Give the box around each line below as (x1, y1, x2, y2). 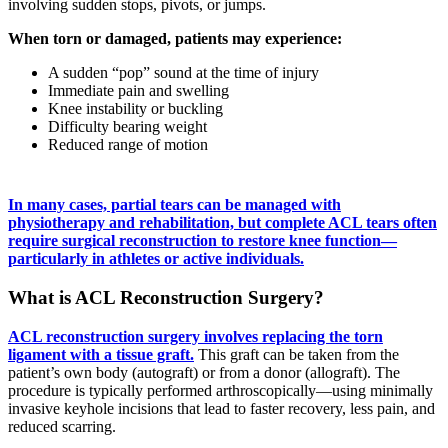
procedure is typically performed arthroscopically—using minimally (8, 381, 433, 399)
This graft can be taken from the (194, 345, 399, 363)
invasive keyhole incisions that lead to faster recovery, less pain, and (8, 399, 435, 417)
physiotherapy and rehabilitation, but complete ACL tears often (8, 214, 437, 232)
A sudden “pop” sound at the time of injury (48, 64, 319, 82)
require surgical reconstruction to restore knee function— (8, 232, 397, 250)
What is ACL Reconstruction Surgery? (8, 286, 324, 308)
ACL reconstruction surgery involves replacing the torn (8, 327, 383, 345)
